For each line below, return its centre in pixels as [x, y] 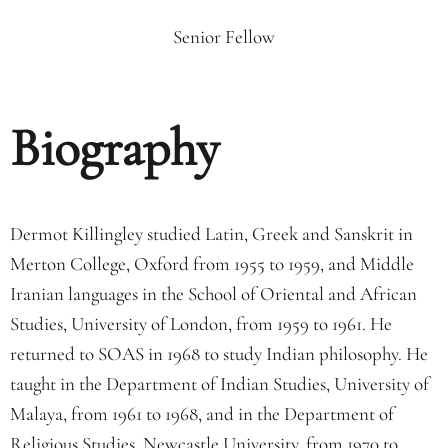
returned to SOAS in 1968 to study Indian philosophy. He [219, 353]
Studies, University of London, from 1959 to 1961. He [201, 323]
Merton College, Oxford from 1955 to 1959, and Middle [212, 263]
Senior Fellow [224, 36]
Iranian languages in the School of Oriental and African [213, 293]
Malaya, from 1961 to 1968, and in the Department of [202, 413]
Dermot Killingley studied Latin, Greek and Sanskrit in [211, 233]
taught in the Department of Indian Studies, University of [219, 383]
